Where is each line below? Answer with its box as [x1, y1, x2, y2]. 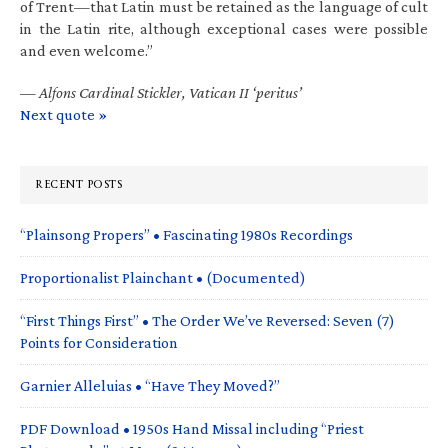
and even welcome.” [20, 41, 153, 59]
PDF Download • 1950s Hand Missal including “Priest [20, 419, 364, 437]
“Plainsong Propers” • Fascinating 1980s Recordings [20, 225, 353, 243]
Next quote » [20, 105, 107, 123]
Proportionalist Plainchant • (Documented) [20, 268, 306, 286]
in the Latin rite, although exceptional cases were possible [20, 19, 428, 37]
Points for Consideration [20, 333, 178, 351]
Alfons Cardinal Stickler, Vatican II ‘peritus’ [39, 83, 302, 101]
